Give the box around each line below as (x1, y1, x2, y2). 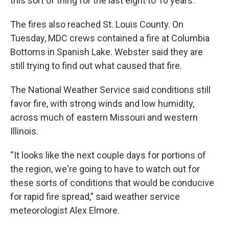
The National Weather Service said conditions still (10, 84, 211, 95)
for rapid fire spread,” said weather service (10, 191, 180, 202)
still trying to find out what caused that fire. (10, 60, 182, 71)
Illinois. (10, 125, 38, 136)
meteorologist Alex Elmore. (10, 204, 120, 216)
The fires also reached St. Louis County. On (10, 18, 184, 30)
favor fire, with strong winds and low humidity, (10, 98, 194, 109)
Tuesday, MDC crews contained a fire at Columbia (10, 32, 210, 43)
